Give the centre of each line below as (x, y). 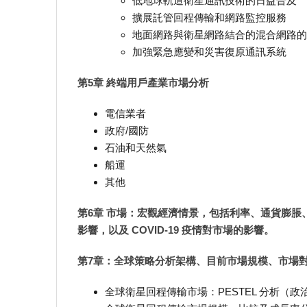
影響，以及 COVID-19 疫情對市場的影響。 (176, 230)
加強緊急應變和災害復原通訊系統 (209, 51)
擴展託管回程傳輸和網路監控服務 (209, 17)
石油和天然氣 (136, 147)
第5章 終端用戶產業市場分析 (143, 82)
